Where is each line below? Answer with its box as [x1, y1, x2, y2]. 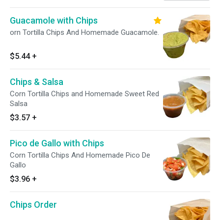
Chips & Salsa [10, 77, 63, 87]
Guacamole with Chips [10, 15, 98, 26]
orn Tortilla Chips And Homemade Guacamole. [10, 28, 159, 37]
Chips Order [10, 199, 57, 210]
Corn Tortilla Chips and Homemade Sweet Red [10, 89, 159, 98]
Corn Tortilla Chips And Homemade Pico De [10, 151, 150, 160]
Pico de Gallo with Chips [10, 138, 104, 148]
